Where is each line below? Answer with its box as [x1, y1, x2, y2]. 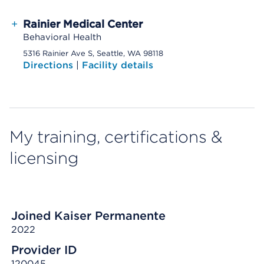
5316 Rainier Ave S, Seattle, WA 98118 [23, 49, 163, 58]
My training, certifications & [9, 127, 222, 147]
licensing [9, 148, 78, 168]
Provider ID [11, 243, 77, 257]
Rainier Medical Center [23, 18, 143, 30]
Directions [23, 60, 76, 71]
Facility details [82, 60, 153, 71]
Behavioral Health [23, 32, 101, 42]
